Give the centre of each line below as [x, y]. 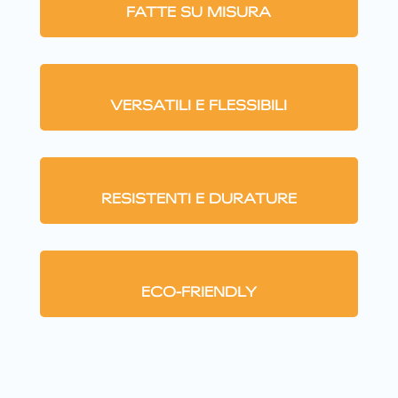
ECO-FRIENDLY [199, 291]
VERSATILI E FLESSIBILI [199, 105]
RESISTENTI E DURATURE [199, 198]
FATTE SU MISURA [199, 12]
